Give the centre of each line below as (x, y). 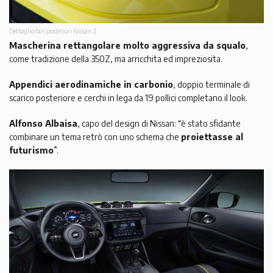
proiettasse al (212, 136)
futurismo (31, 150)
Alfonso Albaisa (43, 123)
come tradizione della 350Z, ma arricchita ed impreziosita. (116, 58)
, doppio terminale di (211, 84)
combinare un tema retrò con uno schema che (95, 136)
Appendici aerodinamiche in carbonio (91, 84)
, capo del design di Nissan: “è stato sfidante (159, 123)
